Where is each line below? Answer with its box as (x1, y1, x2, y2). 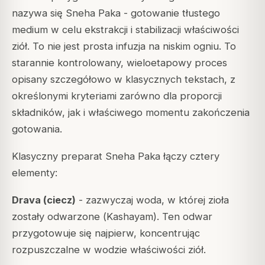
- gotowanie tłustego (121, 7, 220, 19)
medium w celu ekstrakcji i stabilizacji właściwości (12, 23, 239, 35)
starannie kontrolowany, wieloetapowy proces (12, 56, 227, 69)
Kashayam (106, 210, 153, 222)
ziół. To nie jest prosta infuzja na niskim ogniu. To (12, 40, 236, 52)
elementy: (12, 166, 57, 179)
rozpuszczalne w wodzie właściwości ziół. (12, 243, 206, 256)
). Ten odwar (153, 210, 212, 222)
